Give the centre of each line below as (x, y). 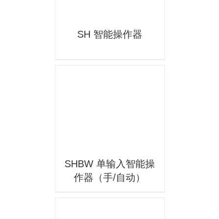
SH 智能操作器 (109, 34)
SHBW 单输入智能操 (109, 164)
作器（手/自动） (109, 178)
